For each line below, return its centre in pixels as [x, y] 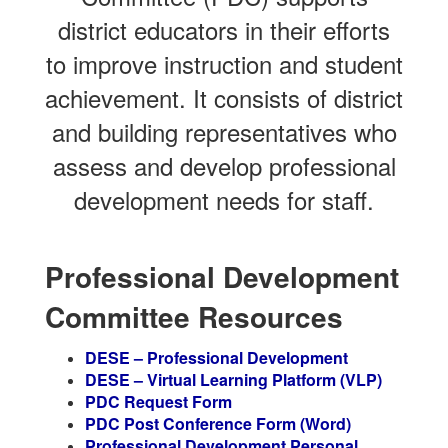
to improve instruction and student [224, 63]
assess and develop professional [224, 165]
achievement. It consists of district [224, 97]
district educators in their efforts [224, 29]
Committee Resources [194, 316]
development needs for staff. [224, 199]
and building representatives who [224, 131]
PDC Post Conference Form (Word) [218, 423]
